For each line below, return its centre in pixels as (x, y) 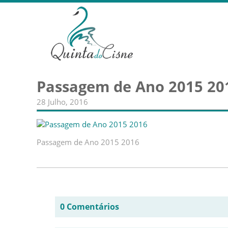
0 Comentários (90, 207)
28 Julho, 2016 (62, 102)
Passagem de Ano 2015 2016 (88, 142)
